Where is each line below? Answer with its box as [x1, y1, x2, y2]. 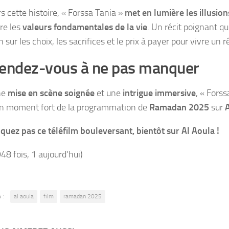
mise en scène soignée [8, 87, 95, 99]
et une [95, 87, 123, 99]
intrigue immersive [123, 87, 196, 99]
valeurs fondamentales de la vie [22, 21, 147, 33]
